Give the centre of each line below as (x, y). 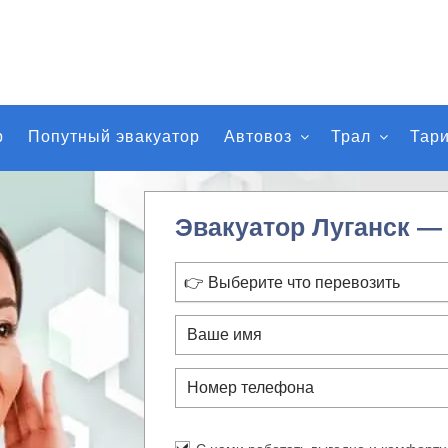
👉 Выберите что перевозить (292, 282)
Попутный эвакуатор (113, 136)
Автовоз (257, 136)
